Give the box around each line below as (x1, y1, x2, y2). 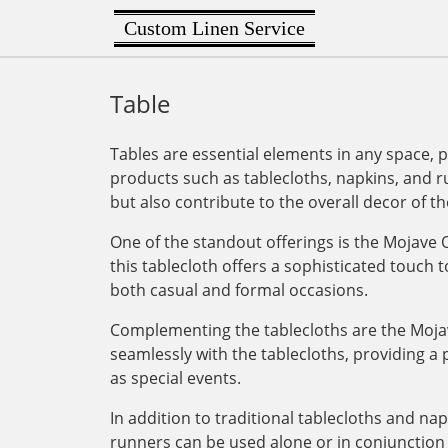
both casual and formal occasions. (110, 279, 368, 301)
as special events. (110, 367, 241, 389)
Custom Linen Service (124, 16, 305, 39)
